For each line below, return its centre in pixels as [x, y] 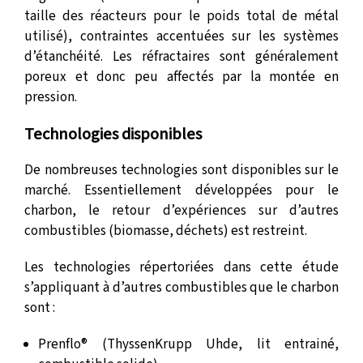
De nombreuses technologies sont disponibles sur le [181, 170]
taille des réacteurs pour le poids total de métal [181, 16]
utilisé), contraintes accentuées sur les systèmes [181, 36]
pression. [51, 97]
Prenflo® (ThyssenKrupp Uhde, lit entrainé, [188, 344]
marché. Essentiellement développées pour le [181, 190]
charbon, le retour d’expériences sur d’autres [181, 211]
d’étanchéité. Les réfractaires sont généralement [181, 57]
